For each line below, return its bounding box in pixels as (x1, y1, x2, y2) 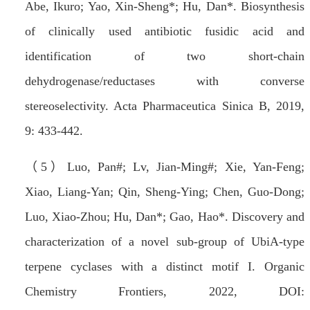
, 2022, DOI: (163, 284, 304, 299)
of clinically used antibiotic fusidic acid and (24, 24, 304, 39)
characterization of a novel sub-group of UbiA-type (24, 235, 304, 249)
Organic (264, 259, 304, 274)
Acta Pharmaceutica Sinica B (113, 99, 267, 113)
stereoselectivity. (24, 99, 114, 113)
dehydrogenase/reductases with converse (24, 74, 304, 89)
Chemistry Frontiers (24, 284, 164, 299)
